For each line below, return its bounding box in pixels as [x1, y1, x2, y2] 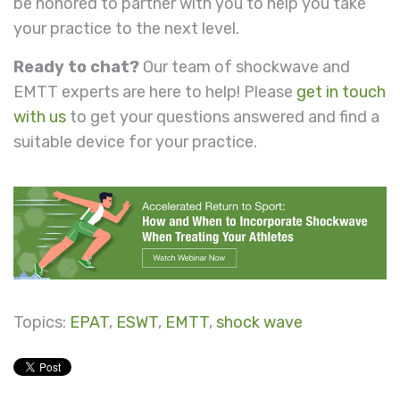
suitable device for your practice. [13, 132, 257, 153]
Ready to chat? [13, 57, 139, 78]
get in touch [296, 82, 386, 103]
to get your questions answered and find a [66, 107, 379, 128]
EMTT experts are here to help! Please [13, 82, 296, 103]
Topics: [13, 312, 70, 332]
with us [13, 107, 66, 128]
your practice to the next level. [13, 19, 239, 39]
